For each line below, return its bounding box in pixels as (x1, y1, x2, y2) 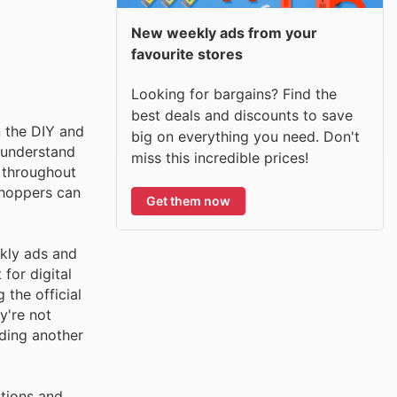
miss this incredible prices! (131, 148, 308, 167)
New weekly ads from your (131, 24, 317, 42)
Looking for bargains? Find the (131, 84, 337, 103)
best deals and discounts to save (131, 105, 353, 124)
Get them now (146, 192, 230, 208)
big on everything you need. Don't (131, 127, 360, 145)
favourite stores (131, 45, 243, 63)
